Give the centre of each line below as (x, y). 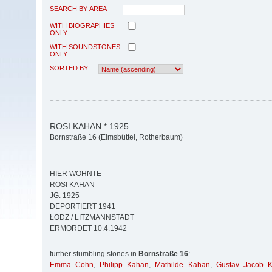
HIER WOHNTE (76, 174)
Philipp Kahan (124, 265)
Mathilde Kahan (182, 265)
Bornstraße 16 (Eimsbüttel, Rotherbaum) (116, 138)
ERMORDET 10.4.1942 (88, 229)
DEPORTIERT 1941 (83, 207)
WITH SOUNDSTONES (85, 46)
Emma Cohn (72, 265)
